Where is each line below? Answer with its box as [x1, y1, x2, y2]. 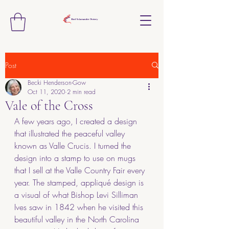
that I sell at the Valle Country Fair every [14, 164, 147, 176]
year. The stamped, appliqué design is [14, 176, 146, 188]
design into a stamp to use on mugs [14, 152, 138, 164]
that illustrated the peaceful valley [14, 127, 127, 139]
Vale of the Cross [5, 97, 93, 113]
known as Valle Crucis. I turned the [14, 140, 133, 151]
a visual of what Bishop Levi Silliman [14, 189, 141, 200]
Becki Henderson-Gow [28, 78, 86, 87]
